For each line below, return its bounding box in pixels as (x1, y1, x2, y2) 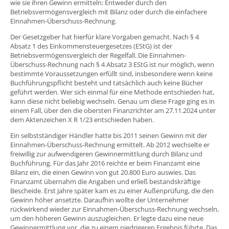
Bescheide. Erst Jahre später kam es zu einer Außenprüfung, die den (10, 186, 214, 196)
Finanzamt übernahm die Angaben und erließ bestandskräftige (10, 177, 200, 187)
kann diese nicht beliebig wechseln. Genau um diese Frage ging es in (10, 97, 215, 106)
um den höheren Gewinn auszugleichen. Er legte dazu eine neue (10, 214, 203, 223)
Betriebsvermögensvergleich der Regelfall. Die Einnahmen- (10, 51, 186, 60)
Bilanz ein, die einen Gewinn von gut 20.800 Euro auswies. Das (10, 168, 196, 177)
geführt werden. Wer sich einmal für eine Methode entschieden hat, (10, 87, 214, 97)
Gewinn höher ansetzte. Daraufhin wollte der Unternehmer (10, 195, 189, 205)
